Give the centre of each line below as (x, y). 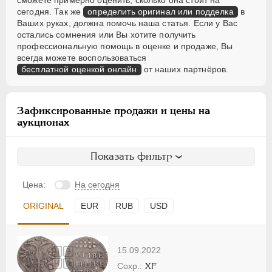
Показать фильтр (131, 157)
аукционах (43, 122)
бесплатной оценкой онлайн (79, 70)
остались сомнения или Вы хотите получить (107, 35)
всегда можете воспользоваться (82, 58)
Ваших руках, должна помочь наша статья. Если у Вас (127, 23)
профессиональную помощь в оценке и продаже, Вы (125, 46)
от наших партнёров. (185, 70)
